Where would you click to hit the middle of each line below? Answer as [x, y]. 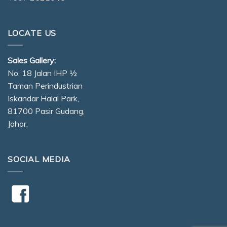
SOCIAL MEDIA [39, 159]
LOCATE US [32, 33]
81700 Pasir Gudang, [46, 111]
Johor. [18, 124]
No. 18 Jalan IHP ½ [42, 73]
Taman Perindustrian [45, 86]
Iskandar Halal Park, [43, 99]
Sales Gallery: [32, 61]
